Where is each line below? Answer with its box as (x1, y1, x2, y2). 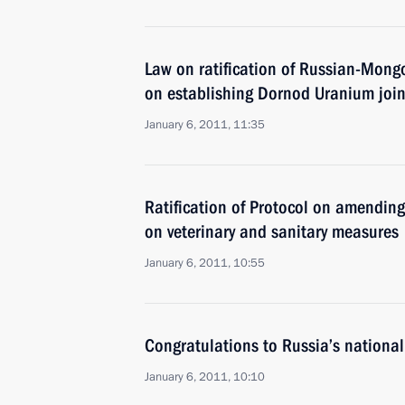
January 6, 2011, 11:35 (145, 117, 265, 133)
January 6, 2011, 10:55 (145, 255, 265, 271)
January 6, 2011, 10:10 (145, 369, 265, 385)
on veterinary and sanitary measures (145, 221, 399, 242)
